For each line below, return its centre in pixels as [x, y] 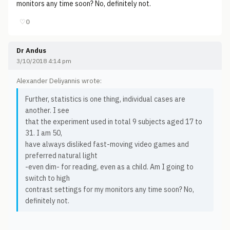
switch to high [47, 178]
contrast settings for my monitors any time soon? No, [110, 189]
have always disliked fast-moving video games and [107, 144]
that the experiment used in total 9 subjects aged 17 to [114, 122]
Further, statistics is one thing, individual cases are [105, 99]
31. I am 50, [44, 133]
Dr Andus [31, 51]
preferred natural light [61, 156]
